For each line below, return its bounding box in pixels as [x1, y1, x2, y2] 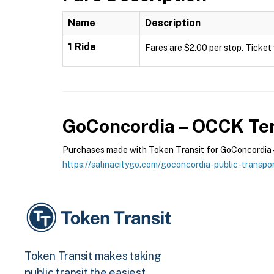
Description [145, 17, 201, 29]
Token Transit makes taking [24, 250, 161, 263]
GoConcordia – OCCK [62, 115, 244, 137]
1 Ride [68, 41, 96, 53]
